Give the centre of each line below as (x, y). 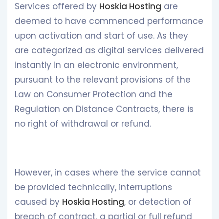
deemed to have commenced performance (109, 21)
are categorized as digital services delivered (109, 50)
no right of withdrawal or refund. (83, 124)
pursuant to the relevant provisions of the (103, 80)
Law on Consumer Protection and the (94, 94)
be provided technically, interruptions (93, 187)
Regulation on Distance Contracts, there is (104, 109)
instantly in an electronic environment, (96, 65)
